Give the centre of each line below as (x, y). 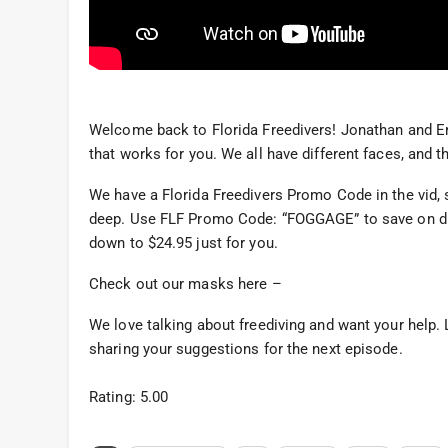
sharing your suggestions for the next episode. (246, 348)
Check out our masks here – (185, 283)
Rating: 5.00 (129, 396)
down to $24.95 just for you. (183, 242)
